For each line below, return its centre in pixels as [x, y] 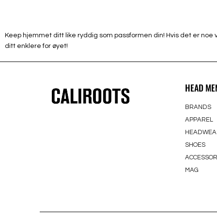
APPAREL [199, 120]
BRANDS [198, 107]
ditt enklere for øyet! [36, 46]
